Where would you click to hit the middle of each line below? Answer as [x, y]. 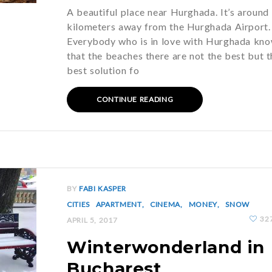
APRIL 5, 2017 [92, 220]
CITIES [78, 204]
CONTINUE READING [135, 99]
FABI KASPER [102, 189]
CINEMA [165, 204]
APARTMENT [119, 204]
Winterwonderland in [166, 247]
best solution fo [103, 70]
